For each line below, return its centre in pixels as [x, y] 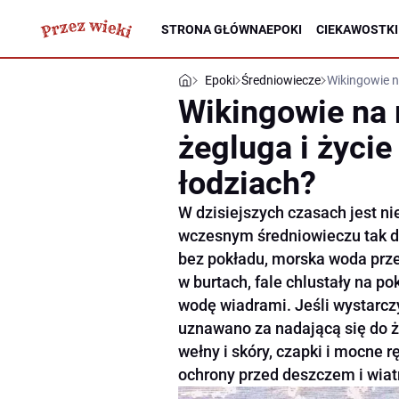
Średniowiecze [281, 80]
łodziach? [247, 183]
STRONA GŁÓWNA [214, 29]
